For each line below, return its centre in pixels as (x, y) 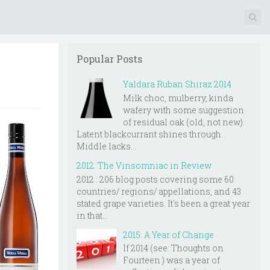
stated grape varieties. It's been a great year (163, 203)
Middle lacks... (106, 146)
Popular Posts (109, 59)
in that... (92, 215)
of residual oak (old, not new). (184, 122)
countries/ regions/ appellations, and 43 (159, 191)
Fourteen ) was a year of (171, 260)
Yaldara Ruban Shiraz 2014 (177, 84)
